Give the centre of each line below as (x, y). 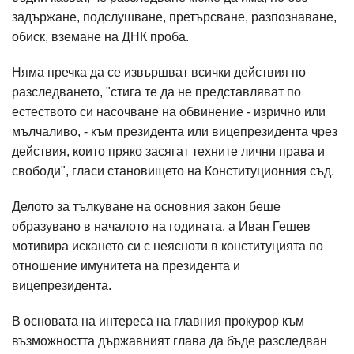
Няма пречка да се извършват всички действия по (159, 72)
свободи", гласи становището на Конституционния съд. (173, 171)
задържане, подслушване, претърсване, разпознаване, (174, 17)
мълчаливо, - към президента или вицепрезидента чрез (175, 132)
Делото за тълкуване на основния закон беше (146, 207)
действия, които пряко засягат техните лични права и (168, 151)
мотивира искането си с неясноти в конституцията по (168, 246)
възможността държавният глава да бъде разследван (169, 341)
